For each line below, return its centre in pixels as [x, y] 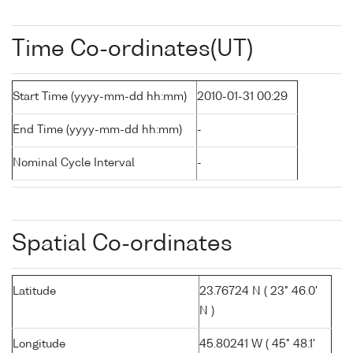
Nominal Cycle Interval [74, 163]
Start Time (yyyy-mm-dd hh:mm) [100, 97]
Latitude [34, 292]
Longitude [39, 345]
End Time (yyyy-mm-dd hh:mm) [97, 130]
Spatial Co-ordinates [122, 245]
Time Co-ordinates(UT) [132, 50]
